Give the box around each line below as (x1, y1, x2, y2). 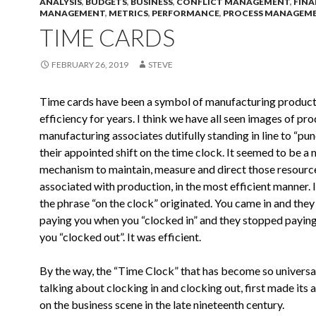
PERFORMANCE (152, 8, 219, 18)
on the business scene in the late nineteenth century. (39, 298, 284, 311)
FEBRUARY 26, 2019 (51, 59, 128, 70)
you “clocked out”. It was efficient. (39, 230, 201, 243)
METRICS (109, 8, 148, 18)
